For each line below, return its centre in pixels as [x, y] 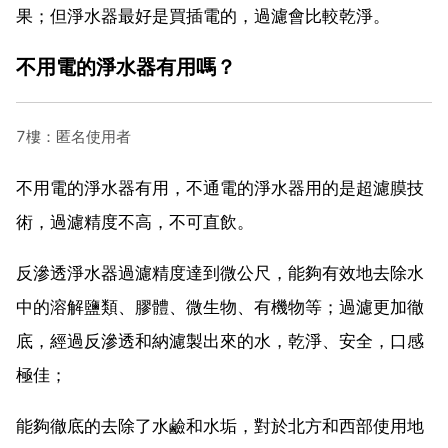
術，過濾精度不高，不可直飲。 [135, 221]
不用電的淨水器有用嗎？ [126, 66]
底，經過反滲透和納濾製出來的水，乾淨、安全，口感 [220, 340]
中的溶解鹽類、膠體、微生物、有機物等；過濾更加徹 [220, 306]
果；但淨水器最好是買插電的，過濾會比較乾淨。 [203, 15]
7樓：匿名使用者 [73, 136]
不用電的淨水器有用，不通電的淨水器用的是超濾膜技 [220, 187]
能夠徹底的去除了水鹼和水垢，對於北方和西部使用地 [220, 425]
